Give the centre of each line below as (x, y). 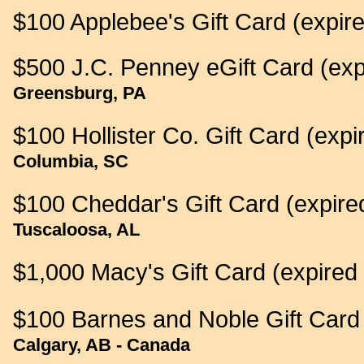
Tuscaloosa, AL (76, 230)
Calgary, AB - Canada (102, 345)
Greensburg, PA (80, 93)
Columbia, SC (71, 161)
